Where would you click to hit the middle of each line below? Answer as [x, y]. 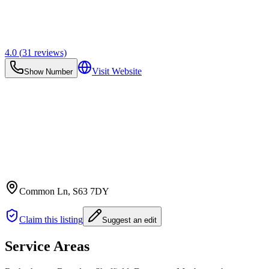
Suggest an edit [129, 220]
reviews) [49, 52]
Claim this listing [51, 219]
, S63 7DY [89, 191]
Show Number [48, 71]
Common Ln [44, 191]
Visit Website [117, 71]
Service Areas [47, 246]
